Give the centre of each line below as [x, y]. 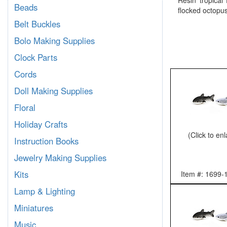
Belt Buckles [37, 24]
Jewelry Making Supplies [60, 158]
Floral [25, 107]
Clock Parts [36, 57]
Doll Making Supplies [53, 91]
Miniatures [34, 208]
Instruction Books [46, 141]
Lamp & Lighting [45, 191]
